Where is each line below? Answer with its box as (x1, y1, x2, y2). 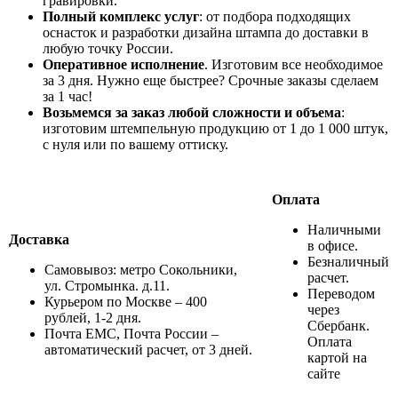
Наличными (307, 221, 381, 237)
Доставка (9, 231, 69, 247)
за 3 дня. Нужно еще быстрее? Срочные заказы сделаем (43, 72, 378, 88)
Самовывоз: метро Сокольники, (44, 261, 237, 277)
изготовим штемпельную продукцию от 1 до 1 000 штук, (43, 120, 388, 136)
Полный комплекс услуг (43, 8, 199, 24)
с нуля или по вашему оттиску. (43, 136, 228, 152)
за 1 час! (43, 88, 92, 104)
